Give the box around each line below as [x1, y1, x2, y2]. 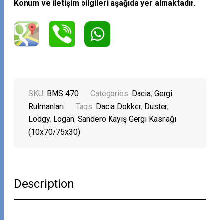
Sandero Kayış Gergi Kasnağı [78, 114, 177, 124]
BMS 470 [47, 89, 79, 99]
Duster [144, 102, 167, 111]
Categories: [90, 89, 132, 99]
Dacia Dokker [96, 102, 141, 111]
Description [14, 177, 75, 191]
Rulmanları [28, 102, 64, 111]
